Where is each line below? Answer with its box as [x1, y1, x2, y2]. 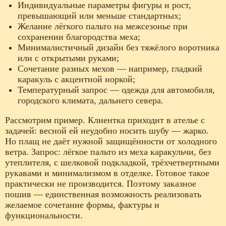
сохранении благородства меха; [18, 32, 140, 42]
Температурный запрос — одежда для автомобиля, [18, 85, 215, 95]
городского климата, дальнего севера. [18, 95, 163, 106]
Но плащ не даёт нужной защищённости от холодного [5, 136, 217, 147]
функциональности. [5, 210, 83, 221]
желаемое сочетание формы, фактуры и [5, 200, 159, 210]
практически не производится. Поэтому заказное [5, 179, 196, 189]
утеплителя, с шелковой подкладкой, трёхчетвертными [5, 157, 219, 168]
